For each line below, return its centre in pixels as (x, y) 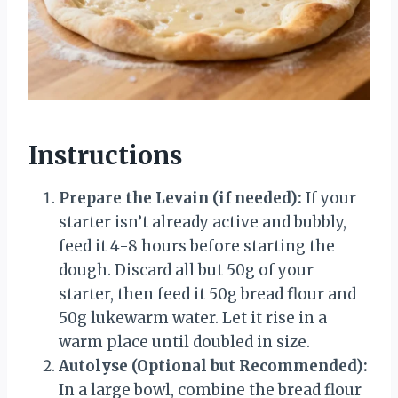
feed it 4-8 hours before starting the (197, 246)
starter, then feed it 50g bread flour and (207, 294)
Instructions (105, 155)
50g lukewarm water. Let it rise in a (193, 318)
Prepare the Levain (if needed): (180, 198)
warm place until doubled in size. (184, 342)
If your (329, 198)
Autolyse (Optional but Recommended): (213, 366)
